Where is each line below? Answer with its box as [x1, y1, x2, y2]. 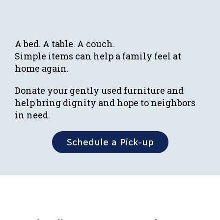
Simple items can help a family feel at [15, 50, 181, 62]
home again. [15, 62, 69, 74]
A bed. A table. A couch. [15, 38, 115, 50]
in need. [15, 109, 50, 121]
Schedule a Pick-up [66, 136, 154, 147]
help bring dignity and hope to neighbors [15, 97, 195, 109]
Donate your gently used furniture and [15, 84, 184, 96]
